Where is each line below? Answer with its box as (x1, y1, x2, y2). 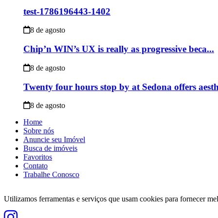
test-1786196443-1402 (23, 6, 110, 17)
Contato (23, 162, 48, 170)
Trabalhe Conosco (23, 170, 79, 179)
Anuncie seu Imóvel (23, 135, 85, 144)
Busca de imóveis (23, 144, 77, 153)
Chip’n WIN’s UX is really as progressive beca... (23, 44, 214, 54)
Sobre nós (23, 127, 54, 135)
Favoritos (23, 153, 52, 162)
